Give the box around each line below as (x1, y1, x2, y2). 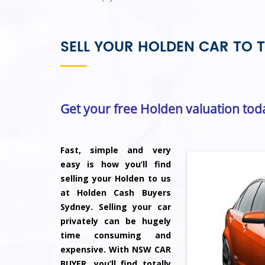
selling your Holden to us (60, 172, 171, 184)
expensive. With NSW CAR (60, 243, 171, 255)
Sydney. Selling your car (60, 201, 171, 212)
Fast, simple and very (60, 144, 171, 156)
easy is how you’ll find (60, 158, 171, 170)
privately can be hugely (60, 215, 171, 227)
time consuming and (60, 229, 171, 241)
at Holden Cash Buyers (60, 186, 171, 198)
